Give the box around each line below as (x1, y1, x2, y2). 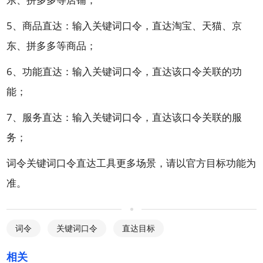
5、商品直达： (6, 18, 73, 32)
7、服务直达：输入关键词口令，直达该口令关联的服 (6, 110, 242, 124)
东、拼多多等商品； (6, 38, 97, 52)
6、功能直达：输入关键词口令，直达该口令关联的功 (6, 64, 242, 78)
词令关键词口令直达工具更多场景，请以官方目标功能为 (6, 156, 257, 170)
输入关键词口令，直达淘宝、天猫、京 (72, 18, 242, 32)
